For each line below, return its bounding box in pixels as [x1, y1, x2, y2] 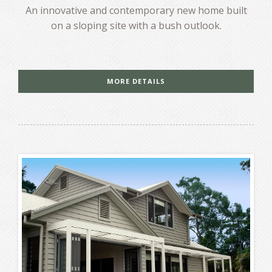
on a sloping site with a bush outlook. [50, 19, 222, 33]
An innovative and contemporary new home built [25, 4, 247, 18]
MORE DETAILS [107, 76, 165, 86]
